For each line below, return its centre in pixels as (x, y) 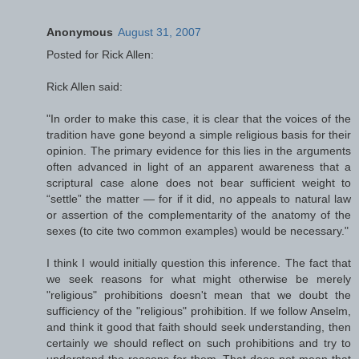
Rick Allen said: (85, 86)
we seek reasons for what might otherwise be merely (199, 278)
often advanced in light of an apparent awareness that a (199, 166)
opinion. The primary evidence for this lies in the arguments (199, 150)
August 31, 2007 (159, 32)
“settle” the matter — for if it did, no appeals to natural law (199, 198)
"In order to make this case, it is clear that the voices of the (199, 118)
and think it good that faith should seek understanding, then (199, 327)
